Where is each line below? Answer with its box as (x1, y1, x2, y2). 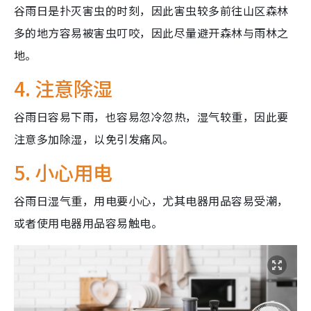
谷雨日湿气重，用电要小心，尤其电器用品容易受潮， (14, 192, 289, 210)
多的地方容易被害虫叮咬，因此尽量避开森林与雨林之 (14, 24, 289, 42)
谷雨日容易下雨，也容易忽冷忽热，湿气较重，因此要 (14, 108, 289, 126)
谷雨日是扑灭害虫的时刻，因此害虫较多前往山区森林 (14, 2, 289, 19)
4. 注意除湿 (14, 74, 112, 103)
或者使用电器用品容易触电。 (14, 215, 163, 232)
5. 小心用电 (14, 158, 112, 187)
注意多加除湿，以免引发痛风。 (14, 131, 174, 148)
